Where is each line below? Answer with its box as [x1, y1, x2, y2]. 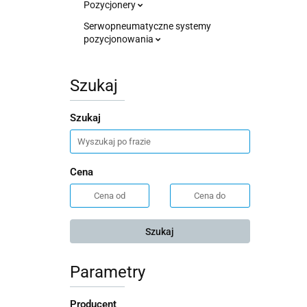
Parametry [70, 262, 145, 282]
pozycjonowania [84, 34, 156, 45]
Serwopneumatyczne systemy [84, 21, 211, 32]
